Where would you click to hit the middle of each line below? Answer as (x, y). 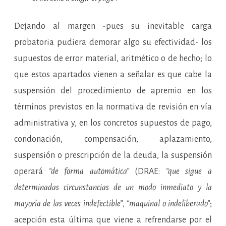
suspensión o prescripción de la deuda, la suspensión (113, 156)
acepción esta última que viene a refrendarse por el (113, 220)
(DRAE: (150, 172)
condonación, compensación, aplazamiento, (113, 139)
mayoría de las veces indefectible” (68, 204)
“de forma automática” (92, 172)
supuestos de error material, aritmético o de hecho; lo (113, 59)
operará (32, 172)
